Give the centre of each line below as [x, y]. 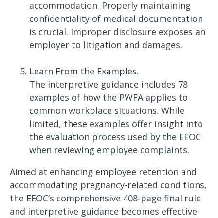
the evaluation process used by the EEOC [115, 137]
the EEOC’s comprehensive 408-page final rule [105, 198]
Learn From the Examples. [84, 71]
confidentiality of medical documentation [116, 18]
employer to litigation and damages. [106, 45]
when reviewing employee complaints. [109, 150]
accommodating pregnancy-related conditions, [108, 185]
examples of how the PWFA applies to [109, 97]
